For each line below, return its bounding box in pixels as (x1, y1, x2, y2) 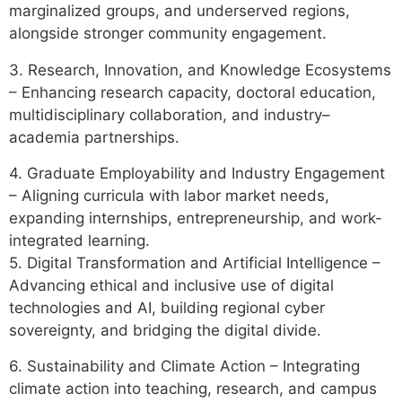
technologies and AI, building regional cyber (9, 299, 325, 318)
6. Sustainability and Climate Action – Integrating (9, 357, 360, 376)
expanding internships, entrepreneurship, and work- (9, 209, 382, 228)
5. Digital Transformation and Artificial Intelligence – (9, 254, 380, 273)
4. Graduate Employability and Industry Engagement (9, 164, 385, 183)
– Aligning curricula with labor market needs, (9, 187, 329, 205)
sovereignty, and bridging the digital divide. (9, 321, 321, 340)
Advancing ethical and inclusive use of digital (9, 276, 334, 295)
